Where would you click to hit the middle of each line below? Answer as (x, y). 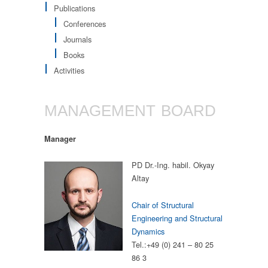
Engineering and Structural (177, 218)
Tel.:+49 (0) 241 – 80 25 (173, 244)
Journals (77, 39)
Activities (69, 70)
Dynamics (148, 231)
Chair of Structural (163, 205)
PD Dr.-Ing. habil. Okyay (173, 165)
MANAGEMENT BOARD (130, 111)
